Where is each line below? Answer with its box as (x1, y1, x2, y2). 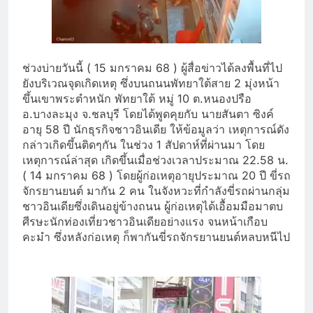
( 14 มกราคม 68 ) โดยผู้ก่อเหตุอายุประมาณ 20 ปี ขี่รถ (22, 168, 291, 182)
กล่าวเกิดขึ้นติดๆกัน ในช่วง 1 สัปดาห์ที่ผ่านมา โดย (22, 137, 265, 152)
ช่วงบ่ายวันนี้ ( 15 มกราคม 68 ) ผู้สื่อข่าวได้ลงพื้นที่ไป (22, 60, 282, 75)
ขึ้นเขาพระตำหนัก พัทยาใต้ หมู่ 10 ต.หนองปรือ (22, 91, 252, 105)
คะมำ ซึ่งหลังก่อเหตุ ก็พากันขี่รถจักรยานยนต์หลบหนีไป (22, 229, 290, 244)
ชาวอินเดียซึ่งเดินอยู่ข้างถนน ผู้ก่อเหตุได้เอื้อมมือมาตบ (22, 198, 283, 213)
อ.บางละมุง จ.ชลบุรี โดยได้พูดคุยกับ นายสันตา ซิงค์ (22, 106, 274, 121)
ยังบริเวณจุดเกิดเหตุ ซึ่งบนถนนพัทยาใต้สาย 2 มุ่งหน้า (22, 75, 279, 90)
